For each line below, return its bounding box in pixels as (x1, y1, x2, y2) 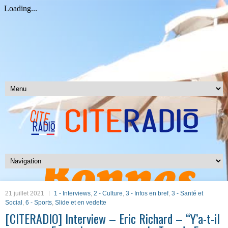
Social (5, 199, 22, 206)
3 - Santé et (172, 190, 203, 197)
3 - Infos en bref (126, 190, 168, 197)
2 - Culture (94, 190, 123, 197)
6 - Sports (25, 199, 52, 206)
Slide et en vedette (55, 199, 106, 206)
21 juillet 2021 (5, 190, 44, 197)
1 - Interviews (54, 190, 91, 197)
